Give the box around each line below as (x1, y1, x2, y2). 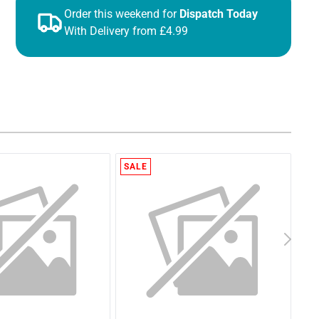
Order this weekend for (64, 6, 177, 21)
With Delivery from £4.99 (64, 23, 188, 38)
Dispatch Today (179, 6, 258, 21)
